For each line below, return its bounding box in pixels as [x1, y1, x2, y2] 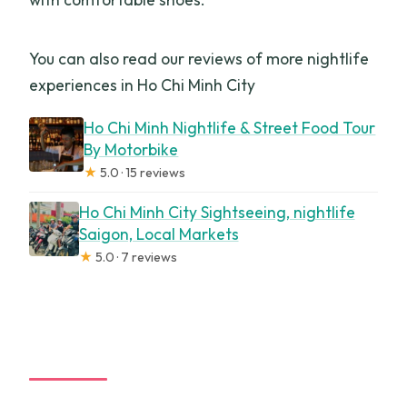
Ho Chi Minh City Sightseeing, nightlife [78, 202, 355, 223]
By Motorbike [84, 139, 179, 161]
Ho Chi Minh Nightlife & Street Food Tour [84, 117, 376, 139]
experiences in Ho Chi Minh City [29, 74, 256, 96]
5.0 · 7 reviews [92, 249, 177, 266]
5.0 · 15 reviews [97, 164, 186, 182]
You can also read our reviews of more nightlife [29, 48, 370, 70]
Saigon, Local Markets [78, 223, 239, 245]
